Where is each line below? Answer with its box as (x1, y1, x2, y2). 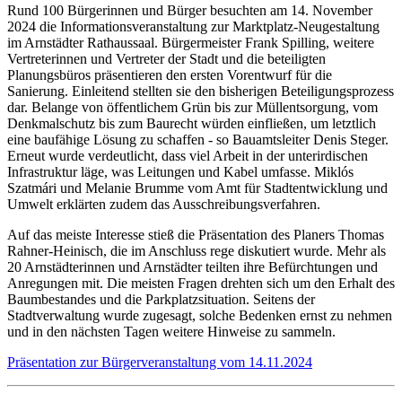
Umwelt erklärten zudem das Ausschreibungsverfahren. (7, 196, 320, 212)
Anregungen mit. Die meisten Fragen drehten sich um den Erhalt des (7, 275, 395, 291)
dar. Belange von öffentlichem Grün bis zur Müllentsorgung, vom (7, 99, 378, 115)
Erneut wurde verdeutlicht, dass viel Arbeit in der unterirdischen (7, 147, 368, 163)
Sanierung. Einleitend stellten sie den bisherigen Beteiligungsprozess (7, 83, 394, 99)
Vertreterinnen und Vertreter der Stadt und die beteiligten (7, 50, 326, 66)
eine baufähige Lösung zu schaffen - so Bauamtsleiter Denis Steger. (7, 131, 389, 147)
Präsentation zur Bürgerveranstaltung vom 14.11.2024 (7, 354, 312, 370)
